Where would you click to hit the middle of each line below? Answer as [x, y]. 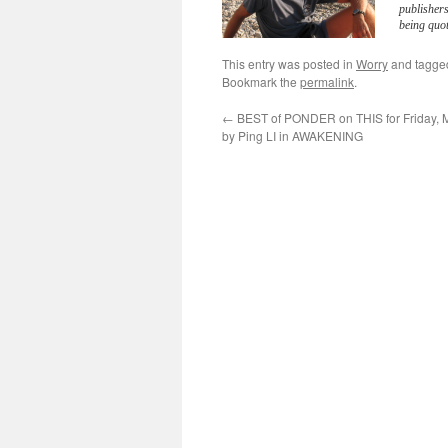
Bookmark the [261, 81]
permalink [327, 81]
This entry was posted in [289, 63]
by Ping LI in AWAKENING [292, 135]
